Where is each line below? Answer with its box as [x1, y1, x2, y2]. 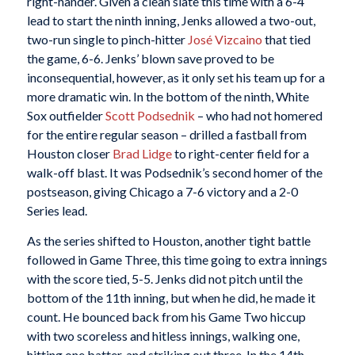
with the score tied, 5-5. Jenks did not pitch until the [26, 270, 303, 286]
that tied [261, 32, 311, 48]
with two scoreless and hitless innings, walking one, [26, 327, 300, 343]
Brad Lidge [112, 146, 172, 162]
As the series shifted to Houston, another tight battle [26, 232, 311, 248]
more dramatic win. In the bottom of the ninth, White [26, 89, 309, 105]
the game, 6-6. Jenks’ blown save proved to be [26, 51, 274, 67]
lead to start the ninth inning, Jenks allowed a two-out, [26, 13, 315, 29]
